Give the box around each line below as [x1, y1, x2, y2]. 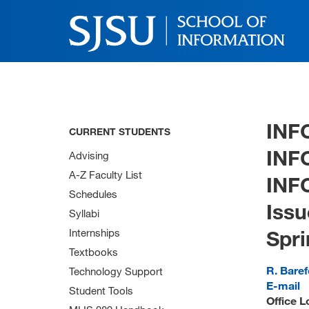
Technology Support [69, 265, 163, 277]
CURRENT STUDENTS [69, 126, 170, 137]
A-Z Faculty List [69, 168, 142, 181]
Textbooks [69, 246, 118, 258]
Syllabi [69, 207, 99, 219]
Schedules [69, 188, 117, 200]
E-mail [266, 279, 300, 292]
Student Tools [69, 284, 133, 297]
